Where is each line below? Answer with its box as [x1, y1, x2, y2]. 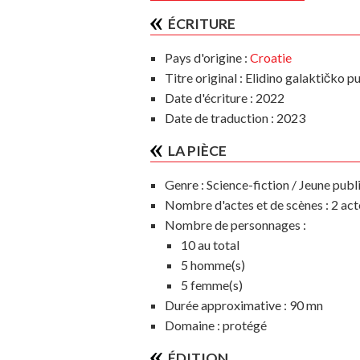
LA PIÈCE [168, 141, 227, 159]
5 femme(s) [180, 276, 243, 292]
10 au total [180, 236, 239, 252]
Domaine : [164, 317, 220, 333]
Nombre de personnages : [164, 216, 306, 232]
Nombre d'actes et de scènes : [164, 196, 329, 212]
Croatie [249, 49, 292, 65]
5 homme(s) [180, 256, 245, 272]
